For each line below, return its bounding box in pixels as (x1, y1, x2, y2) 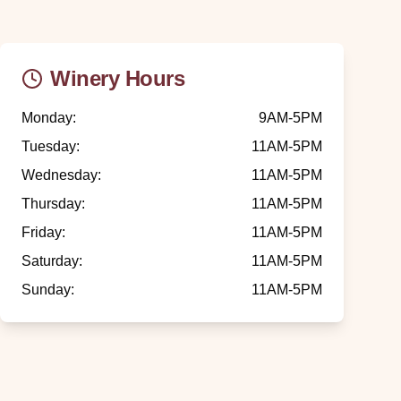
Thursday (21, 196, 81, 211)
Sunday (21, 282, 71, 297)
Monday (21, 110, 73, 125)
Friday (21, 225, 62, 240)
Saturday (21, 253, 79, 269)
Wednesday (21, 167, 98, 183)
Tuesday (21, 139, 76, 154)
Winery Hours (50, 66, 185, 90)
